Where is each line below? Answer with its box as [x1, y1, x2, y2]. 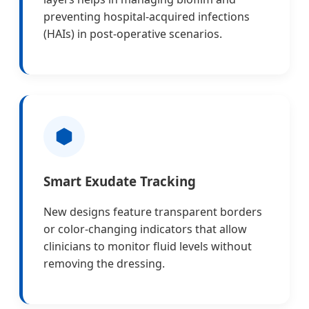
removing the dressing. [43, 256, 165, 272]
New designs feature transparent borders [43, 204, 262, 220]
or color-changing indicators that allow [43, 221, 247, 237]
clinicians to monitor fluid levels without [43, 239, 252, 255]
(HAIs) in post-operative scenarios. [43, 26, 222, 41]
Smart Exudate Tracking [43, 172, 196, 190]
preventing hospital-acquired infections [43, 8, 250, 24]
